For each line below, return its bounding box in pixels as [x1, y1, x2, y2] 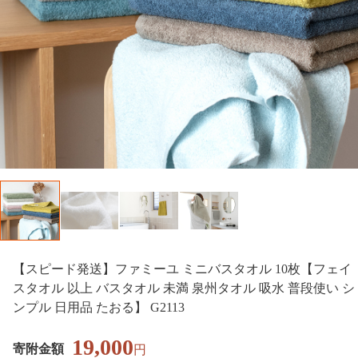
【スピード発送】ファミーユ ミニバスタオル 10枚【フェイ [13, 261, 352, 276]
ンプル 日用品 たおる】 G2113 [13, 300, 185, 314]
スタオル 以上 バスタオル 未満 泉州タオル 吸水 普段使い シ [13, 280, 355, 295]
